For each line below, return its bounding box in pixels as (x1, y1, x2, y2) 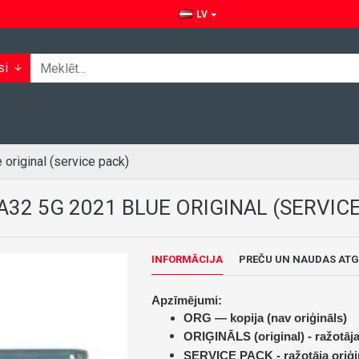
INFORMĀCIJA (151, 253, 223, 265)
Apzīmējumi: (151, 293, 222, 307)
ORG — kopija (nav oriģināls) (183, 311, 347, 325)
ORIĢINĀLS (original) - (183, 329, 315, 343)
